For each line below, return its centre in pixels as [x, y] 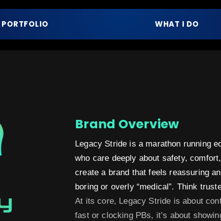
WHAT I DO [177, 24]
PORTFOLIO [25, 24]
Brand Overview [127, 124]
